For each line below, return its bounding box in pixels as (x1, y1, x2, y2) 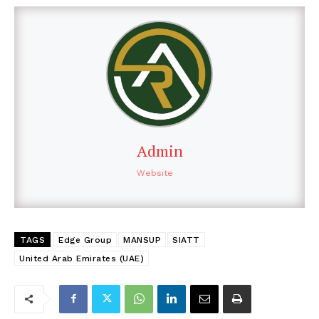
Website (136, 167, 173, 178)
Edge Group (58, 234, 112, 245)
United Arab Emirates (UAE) (19, 253, 144, 263)
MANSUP (123, 234, 161, 245)
